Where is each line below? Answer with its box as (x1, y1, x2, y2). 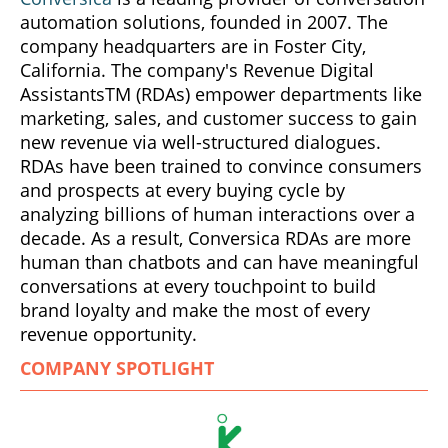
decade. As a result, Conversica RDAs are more (20, 226, 411, 251)
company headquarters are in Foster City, (20, 34, 366, 59)
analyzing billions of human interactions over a (20, 202, 415, 227)
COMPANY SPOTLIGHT (20, 356, 214, 381)
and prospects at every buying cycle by (20, 178, 345, 203)
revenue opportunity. (20, 322, 197, 347)
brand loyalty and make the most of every (20, 298, 370, 323)
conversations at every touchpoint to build (20, 274, 376, 299)
